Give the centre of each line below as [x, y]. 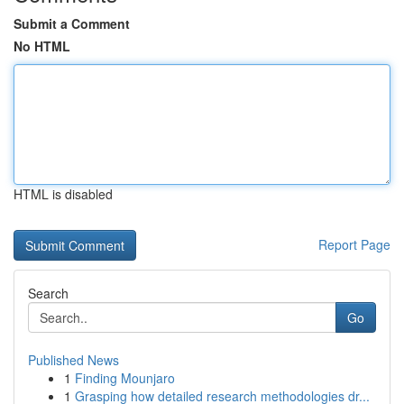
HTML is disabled [63, 194]
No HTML [42, 46]
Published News [73, 360]
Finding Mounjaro [125, 378]
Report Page [354, 244]
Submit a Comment [72, 23]
